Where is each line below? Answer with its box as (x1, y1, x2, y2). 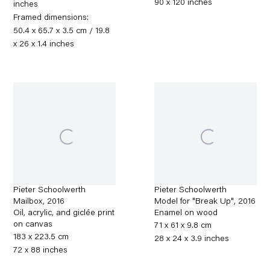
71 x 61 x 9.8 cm (154, 222, 212, 231)
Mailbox (13, 198, 43, 207)
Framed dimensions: (13, 14, 89, 23)
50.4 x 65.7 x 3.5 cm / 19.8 (13, 27, 110, 36)
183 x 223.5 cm (13, 233, 69, 242)
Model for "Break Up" (154, 198, 234, 207)
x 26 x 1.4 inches (13, 40, 75, 49)
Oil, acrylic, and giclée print (13, 209, 115, 218)
